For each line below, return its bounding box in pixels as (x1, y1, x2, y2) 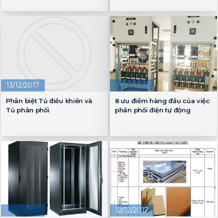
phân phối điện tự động (115, 106, 191, 114)
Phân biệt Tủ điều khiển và (6, 97, 93, 105)
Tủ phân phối (6, 106, 50, 114)
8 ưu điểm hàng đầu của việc (115, 97, 210, 105)
